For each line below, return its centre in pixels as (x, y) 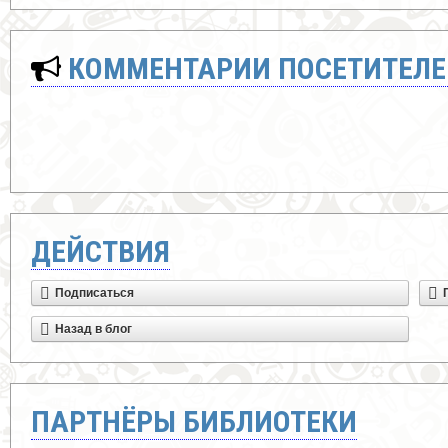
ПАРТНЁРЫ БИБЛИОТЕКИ (194, 421)
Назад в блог (93, 329)
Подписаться (94, 293)
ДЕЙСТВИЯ (100, 251)
